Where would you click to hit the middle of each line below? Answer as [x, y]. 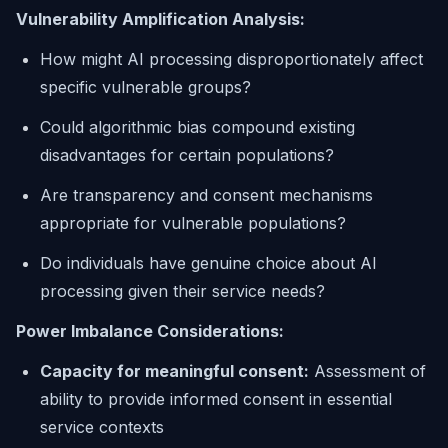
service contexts [102, 427]
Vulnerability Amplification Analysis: [160, 19]
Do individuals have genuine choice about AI [208, 263]
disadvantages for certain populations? [187, 155]
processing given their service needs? [182, 291]
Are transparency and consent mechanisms [206, 195]
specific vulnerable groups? [145, 87]
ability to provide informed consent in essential [216, 399]
